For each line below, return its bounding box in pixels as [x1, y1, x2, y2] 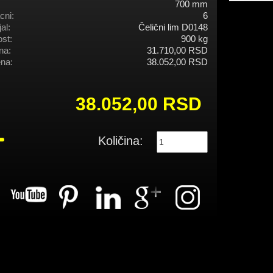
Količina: [98, 134, 143, 148]
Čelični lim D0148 [138, 22, 208, 33]
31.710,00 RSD [147, 45, 208, 56]
